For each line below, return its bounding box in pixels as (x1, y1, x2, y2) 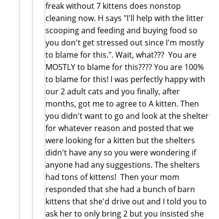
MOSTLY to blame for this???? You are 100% (45, 61, 204, 72)
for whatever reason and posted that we (45, 122, 194, 133)
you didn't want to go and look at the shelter (45, 110, 209, 121)
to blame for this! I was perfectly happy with (45, 73, 205, 85)
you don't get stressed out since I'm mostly (45, 37, 204, 48)
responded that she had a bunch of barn (45, 183, 195, 195)
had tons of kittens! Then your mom (45, 171, 179, 182)
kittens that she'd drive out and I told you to (45, 196, 207, 207)
